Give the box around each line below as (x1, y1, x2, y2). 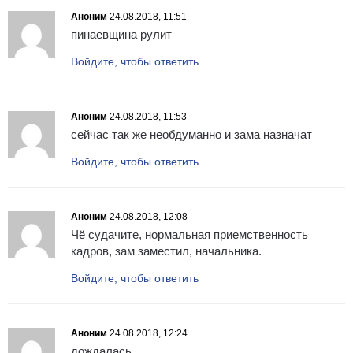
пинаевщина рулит (71, 28, 172, 42)
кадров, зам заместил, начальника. (71, 244, 262, 258)
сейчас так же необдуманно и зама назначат (71, 128, 312, 142)
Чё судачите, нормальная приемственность (71, 228, 308, 242)
